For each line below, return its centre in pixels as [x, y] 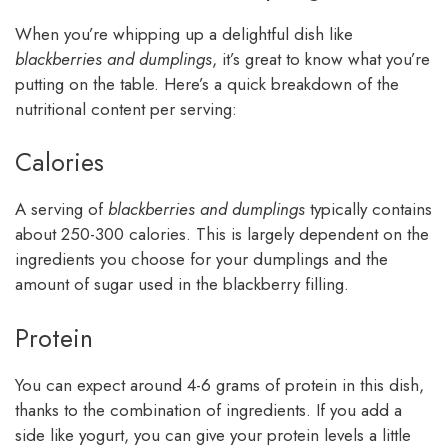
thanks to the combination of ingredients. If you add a [208, 409]
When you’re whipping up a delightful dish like [184, 33]
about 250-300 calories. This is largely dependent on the [222, 234]
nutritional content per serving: [126, 108]
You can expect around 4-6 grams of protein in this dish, [219, 384]
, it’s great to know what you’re [321, 58]
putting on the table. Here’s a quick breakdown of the [207, 83]
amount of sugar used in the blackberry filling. [182, 284]
